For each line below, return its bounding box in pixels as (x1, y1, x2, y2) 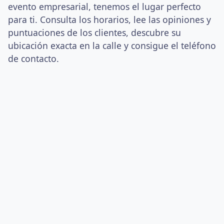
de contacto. (8, 52, 59, 64)
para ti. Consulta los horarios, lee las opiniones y (8, 13, 211, 25)
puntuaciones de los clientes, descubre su (8, 26, 181, 38)
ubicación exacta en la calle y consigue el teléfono (8, 39, 216, 51)
